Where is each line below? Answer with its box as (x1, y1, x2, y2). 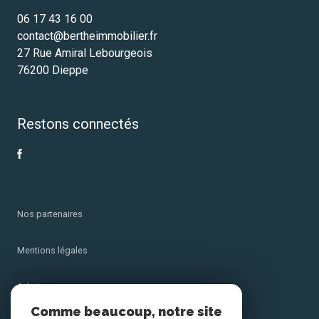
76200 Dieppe (17, 63, 88, 78)
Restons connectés (17, 115, 139, 133)
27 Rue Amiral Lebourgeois (17, 46, 152, 61)
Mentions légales (17, 245, 88, 256)
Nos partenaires (17, 209, 83, 220)
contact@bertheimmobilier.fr (17, 29, 157, 43)
